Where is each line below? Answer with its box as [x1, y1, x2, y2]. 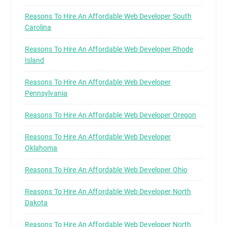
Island [24, 56, 45, 65]
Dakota [24, 199, 48, 207]
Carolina [24, 23, 52, 32]
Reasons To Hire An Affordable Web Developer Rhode [24, 45, 194, 54]
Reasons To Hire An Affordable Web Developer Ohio [24, 166, 188, 174]
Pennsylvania [24, 89, 68, 98]
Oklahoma [24, 144, 58, 153]
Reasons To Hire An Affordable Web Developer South [24, 12, 192, 21]
